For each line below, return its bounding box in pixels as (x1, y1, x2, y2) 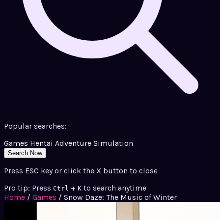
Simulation (93, 138, 133, 148)
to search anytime (83, 183, 146, 193)
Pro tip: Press (4, 183, 51, 193)
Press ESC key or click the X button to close (4, 166, 158, 176)
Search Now (8, 149, 42, 157)
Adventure (55, 138, 91, 148)
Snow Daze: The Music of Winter (64, 192, 177, 202)
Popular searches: (4, 121, 67, 131)
